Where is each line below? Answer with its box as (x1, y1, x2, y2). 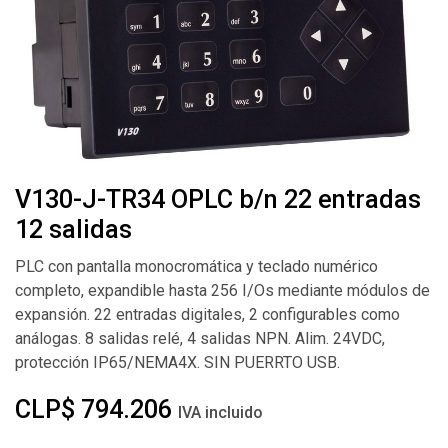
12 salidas (15, 214, 132, 244)
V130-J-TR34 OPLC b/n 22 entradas (15, 184, 421, 214)
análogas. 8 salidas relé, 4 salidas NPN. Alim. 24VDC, (15, 328, 385, 348)
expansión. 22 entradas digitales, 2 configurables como (15, 304, 400, 324)
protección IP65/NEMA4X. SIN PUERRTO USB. (15, 352, 340, 372)
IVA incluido (178, 402, 263, 422)
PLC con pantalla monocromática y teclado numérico (15, 256, 378, 276)
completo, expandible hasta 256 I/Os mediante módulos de (15, 280, 430, 300)
